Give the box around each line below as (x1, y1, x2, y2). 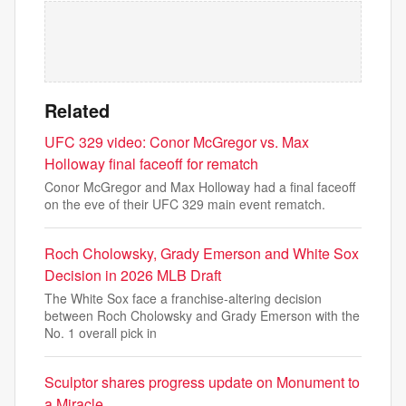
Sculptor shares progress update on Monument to (44, 372, 360, 392)
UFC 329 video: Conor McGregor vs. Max (44, 131, 309, 152)
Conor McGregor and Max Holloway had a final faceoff (44, 178, 355, 196)
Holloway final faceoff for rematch (44, 153, 258, 174)
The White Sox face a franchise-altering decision (44, 289, 322, 307)
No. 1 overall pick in (44, 324, 157, 342)
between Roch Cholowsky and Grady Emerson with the (44, 306, 360, 324)
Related (44, 97, 110, 123)
